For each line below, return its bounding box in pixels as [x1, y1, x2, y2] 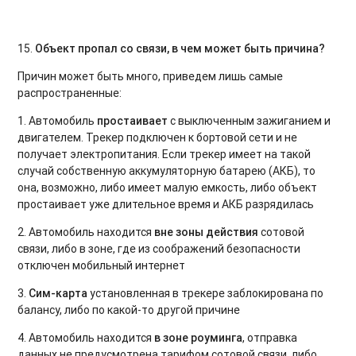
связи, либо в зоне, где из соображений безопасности [17, 241, 301, 256]
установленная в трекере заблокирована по [87, 285, 324, 300]
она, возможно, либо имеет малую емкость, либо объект [17, 180, 318, 195]
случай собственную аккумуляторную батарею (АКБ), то [17, 163, 316, 178]
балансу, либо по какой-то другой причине [17, 302, 241, 317]
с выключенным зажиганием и [168, 113, 331, 128]
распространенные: [17, 85, 122, 100]
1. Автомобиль [17, 113, 98, 128]
